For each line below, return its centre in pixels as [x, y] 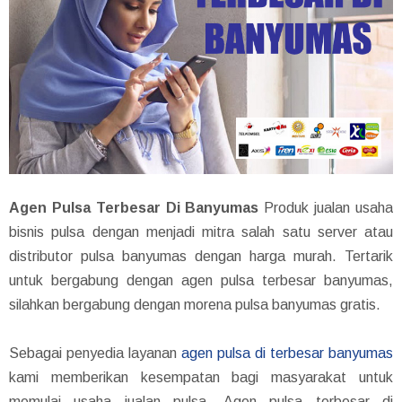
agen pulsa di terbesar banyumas [287, 353]
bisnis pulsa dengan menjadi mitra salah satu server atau [201, 232]
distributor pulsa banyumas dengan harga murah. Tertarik [201, 256]
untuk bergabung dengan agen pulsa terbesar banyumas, [201, 280]
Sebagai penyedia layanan [95, 353]
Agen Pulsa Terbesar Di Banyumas [134, 207]
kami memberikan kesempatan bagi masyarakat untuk [201, 377]
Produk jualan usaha [326, 207]
